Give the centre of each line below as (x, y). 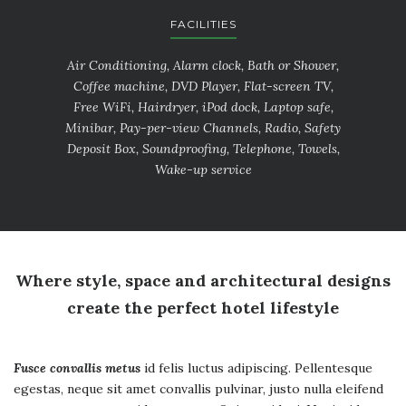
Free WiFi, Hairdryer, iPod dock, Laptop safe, (203, 107)
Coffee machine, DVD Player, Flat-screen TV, (203, 86)
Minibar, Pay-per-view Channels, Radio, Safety (203, 128)
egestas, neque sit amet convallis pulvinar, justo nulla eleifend (198, 388)
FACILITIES (203, 24)
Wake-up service (203, 169)
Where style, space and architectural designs (203, 280)
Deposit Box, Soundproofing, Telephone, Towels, (203, 149)
